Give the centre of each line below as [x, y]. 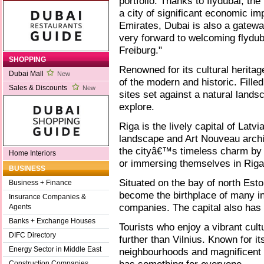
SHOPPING [27, 60]
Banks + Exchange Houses [52, 221]
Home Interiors [32, 154]
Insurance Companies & [47, 197]
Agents [20, 207]
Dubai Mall [26, 74]
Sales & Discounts [39, 88]
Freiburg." [141, 50]
